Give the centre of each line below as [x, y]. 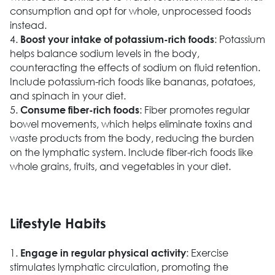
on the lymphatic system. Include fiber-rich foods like [131, 152]
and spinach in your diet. [68, 95]
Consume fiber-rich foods [79, 109]
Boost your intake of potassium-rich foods [117, 39]
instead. [28, 25]
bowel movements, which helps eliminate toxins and [131, 123]
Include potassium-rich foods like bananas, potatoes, [132, 81]
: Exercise [207, 252]
